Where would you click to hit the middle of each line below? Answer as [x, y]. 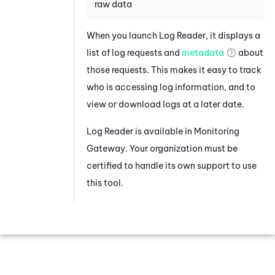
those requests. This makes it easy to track [174, 70]
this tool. [105, 183]
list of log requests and [134, 52]
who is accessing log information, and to [171, 87]
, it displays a [233, 35]
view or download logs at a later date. [165, 104]
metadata [203, 52]
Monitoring [217, 131]
